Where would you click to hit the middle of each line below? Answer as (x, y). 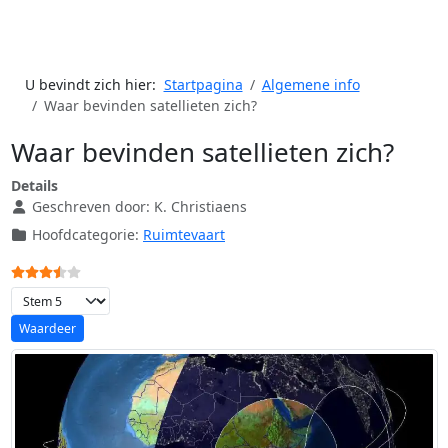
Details (34, 186)
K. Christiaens (200, 207)
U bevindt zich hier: (94, 85)
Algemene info (310, 85)
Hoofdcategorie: (85, 235)
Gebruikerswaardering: (89, 269)
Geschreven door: (91, 207)
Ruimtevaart (184, 235)
